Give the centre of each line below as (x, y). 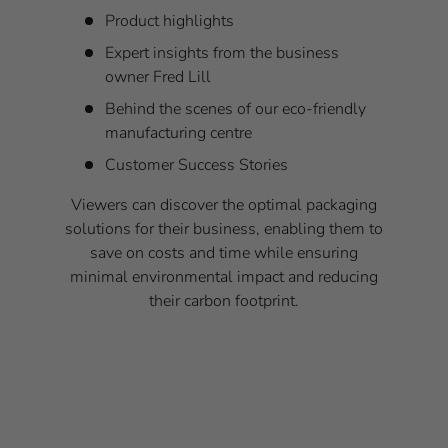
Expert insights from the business (222, 52)
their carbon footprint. (223, 300)
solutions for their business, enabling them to (223, 228)
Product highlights (170, 20)
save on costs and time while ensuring (223, 252)
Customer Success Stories (197, 164)
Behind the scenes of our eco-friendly (236, 108)
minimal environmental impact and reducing (223, 276)
